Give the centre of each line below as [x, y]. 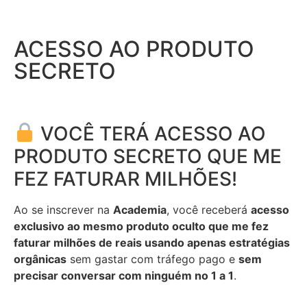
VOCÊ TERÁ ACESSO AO [150, 133]
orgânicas [40, 259]
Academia [140, 209]
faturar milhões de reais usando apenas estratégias [152, 242]
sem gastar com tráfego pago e [152, 259]
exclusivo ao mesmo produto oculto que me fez [141, 226]
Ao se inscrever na [63, 209]
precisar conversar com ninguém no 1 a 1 [124, 275]
